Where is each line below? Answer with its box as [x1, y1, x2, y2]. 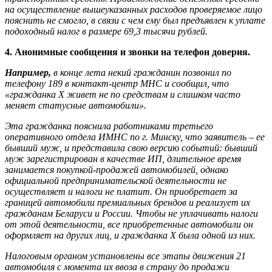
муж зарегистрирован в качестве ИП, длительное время [5, 154, 241, 165]
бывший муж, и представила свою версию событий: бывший [5, 143, 257, 154]
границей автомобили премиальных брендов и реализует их [5, 197, 250, 208]
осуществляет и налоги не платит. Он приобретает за [5, 186, 237, 197]
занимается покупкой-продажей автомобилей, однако [5, 165, 228, 175]
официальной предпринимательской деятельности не [5, 175, 226, 186]
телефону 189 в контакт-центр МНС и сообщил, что [5, 78, 229, 89]
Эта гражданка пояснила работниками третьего [5, 121, 213, 132]
